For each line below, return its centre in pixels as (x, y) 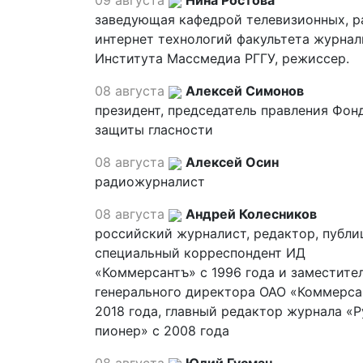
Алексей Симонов (245, 91)
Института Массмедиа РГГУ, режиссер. (222, 58)
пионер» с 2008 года (162, 331)
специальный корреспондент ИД (200, 253)
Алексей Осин (232, 162)
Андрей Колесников (251, 214)
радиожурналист (150, 181)
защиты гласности (154, 130)
